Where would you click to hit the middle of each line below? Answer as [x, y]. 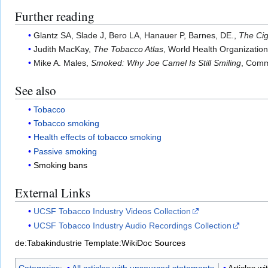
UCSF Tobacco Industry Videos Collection [112, 211]
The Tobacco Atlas [129, 49]
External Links [53, 193]
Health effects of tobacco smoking [98, 137]
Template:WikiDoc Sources [135, 243]
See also [36, 91]
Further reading [55, 16]
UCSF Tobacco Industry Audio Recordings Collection [133, 225]
